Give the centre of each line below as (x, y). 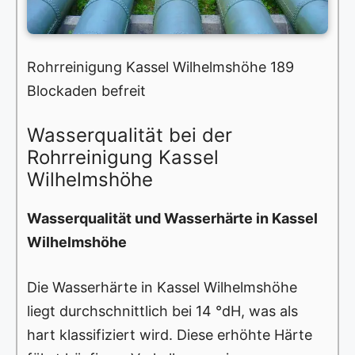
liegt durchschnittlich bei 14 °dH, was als (162, 311)
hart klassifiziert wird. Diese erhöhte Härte (170, 335)
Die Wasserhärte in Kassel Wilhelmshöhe (162, 288)
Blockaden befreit (86, 91)
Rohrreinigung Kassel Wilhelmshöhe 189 (160, 67)
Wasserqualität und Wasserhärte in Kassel (172, 219)
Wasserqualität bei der (130, 136)
